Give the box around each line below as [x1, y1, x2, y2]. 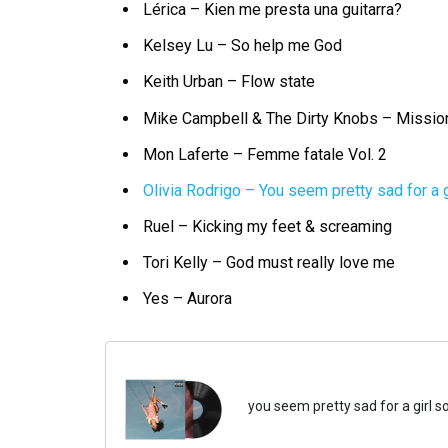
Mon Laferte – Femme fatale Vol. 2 [143, 144, 388, 164]
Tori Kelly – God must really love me [143, 252, 396, 272]
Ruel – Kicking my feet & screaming [143, 216, 393, 236]
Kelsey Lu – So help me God [143, 36, 343, 56]
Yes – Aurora [143, 288, 233, 308]
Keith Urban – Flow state [143, 72, 316, 92]
